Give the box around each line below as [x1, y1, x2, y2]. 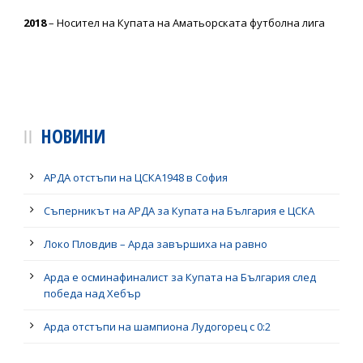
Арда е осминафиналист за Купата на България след [44, 270, 316, 284]
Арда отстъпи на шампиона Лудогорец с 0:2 [44, 319, 271, 334]
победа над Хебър [44, 286, 141, 301]
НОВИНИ [41, 123, 105, 149]
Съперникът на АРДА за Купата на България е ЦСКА [44, 203, 314, 218]
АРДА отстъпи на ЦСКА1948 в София [44, 170, 228, 185]
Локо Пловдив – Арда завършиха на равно [44, 237, 267, 251]
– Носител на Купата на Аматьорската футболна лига [46, 15, 325, 30]
